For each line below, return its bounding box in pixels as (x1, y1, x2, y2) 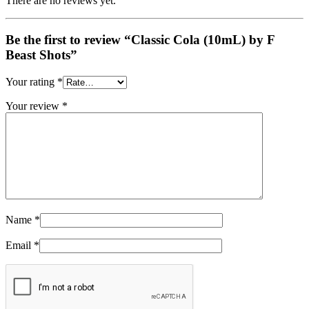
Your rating (6, 75, 57, 88)
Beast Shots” (6, 47, 77, 62)
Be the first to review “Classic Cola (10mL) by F (6, 32, 275, 47)
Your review (6, 99, 62, 112)
